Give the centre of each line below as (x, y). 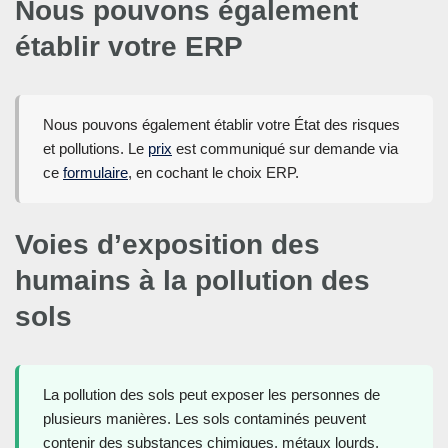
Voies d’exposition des (167, 245)
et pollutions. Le (95, 149)
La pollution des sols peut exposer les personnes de (211, 395)
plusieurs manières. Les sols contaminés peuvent (204, 419)
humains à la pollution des (192, 281)
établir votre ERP (129, 47)
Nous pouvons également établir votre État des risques (221, 125)
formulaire (95, 173)
